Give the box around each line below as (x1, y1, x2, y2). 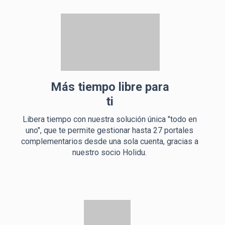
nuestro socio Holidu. (72, 148, 147, 157)
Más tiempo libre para (50, 80, 169, 94)
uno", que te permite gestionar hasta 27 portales (26, 126, 193, 135)
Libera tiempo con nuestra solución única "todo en (22, 115, 197, 124)
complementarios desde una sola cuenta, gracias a (21, 137, 198, 146)
